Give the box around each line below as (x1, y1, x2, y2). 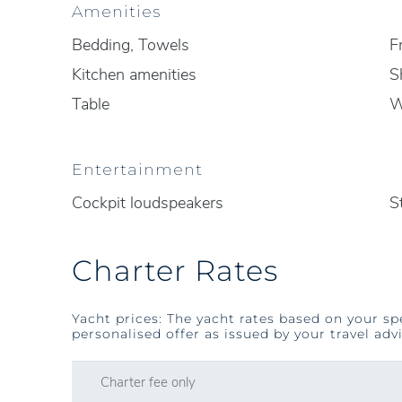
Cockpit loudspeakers (72, 192, 223, 214)
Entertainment (72, 160, 203, 179)
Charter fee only (100, 373, 196, 391)
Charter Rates (72, 251, 278, 288)
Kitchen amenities (72, 64, 197, 85)
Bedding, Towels (72, 34, 189, 56)
